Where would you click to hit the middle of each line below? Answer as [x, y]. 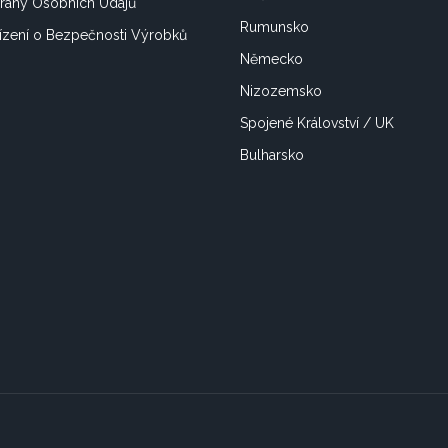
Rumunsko [274, 27]
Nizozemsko [281, 91]
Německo [271, 59]
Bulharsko [272, 155]
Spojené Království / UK [317, 123]
